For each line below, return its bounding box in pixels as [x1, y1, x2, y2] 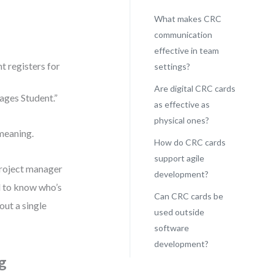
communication [154, 29, 212, 40]
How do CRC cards [154, 137, 226, 147]
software [154, 223, 189, 233]
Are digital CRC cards [154, 83, 235, 94]
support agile [154, 153, 204, 163]
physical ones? [154, 115, 209, 125]
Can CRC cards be [154, 191, 223, 201]
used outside [154, 207, 204, 217]
